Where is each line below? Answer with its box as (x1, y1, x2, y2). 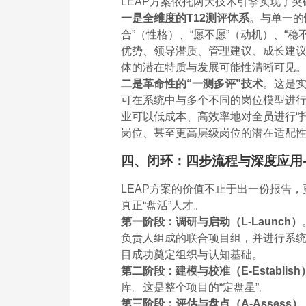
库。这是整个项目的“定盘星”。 (121, 281, 270, 293)
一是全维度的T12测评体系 (121, 12, 249, 25)
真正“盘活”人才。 (121, 199, 204, 211)
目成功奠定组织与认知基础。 (121, 248, 263, 260)
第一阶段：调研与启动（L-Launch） (121, 215, 302, 227)
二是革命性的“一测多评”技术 (121, 78, 263, 90)
